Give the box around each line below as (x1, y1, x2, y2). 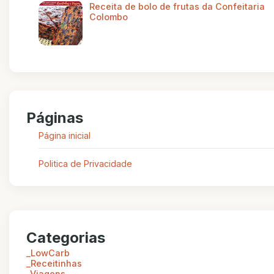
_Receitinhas (26, 258, 82, 269)
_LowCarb (26, 248, 70, 259)
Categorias (26, 229, 105, 247)
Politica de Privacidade (39, 158, 132, 169)
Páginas (26, 109, 83, 127)
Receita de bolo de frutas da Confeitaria (89, 1, 265, 12)
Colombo (89, 12, 128, 22)
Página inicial (39, 130, 91, 141)
